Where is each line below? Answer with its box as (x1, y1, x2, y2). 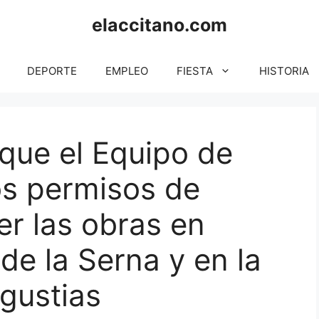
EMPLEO (105, 64, 148, 78)
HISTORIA (259, 64, 309, 78)
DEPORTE (27, 64, 77, 78)
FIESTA (177, 64, 213, 78)
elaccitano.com (92, 14, 227, 36)
